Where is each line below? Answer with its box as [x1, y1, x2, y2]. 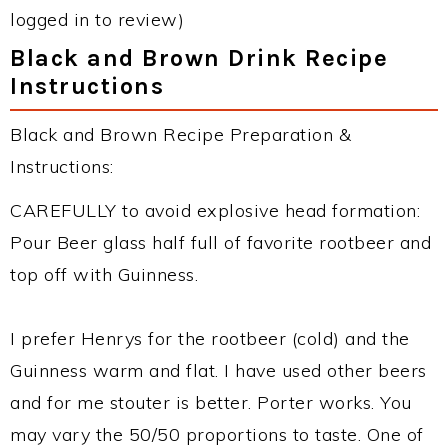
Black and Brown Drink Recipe [10, 44, 388, 72]
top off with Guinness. [10, 263, 198, 286]
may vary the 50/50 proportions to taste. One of [10, 423, 424, 446]
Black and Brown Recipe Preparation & [10, 123, 351, 146]
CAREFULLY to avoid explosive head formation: [10, 199, 420, 222]
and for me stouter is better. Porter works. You [10, 391, 412, 414]
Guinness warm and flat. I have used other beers [10, 359, 427, 382]
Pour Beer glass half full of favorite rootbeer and [10, 231, 431, 254]
